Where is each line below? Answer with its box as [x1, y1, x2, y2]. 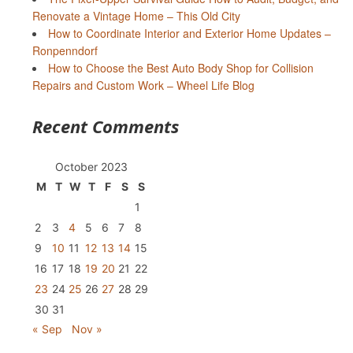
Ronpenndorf [32, 43, 98, 59]
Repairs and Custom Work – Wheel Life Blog [32, 77, 255, 94]
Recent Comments [32, 114, 179, 139]
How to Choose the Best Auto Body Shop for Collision [47, 60, 314, 76]
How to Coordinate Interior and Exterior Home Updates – [47, 25, 331, 42]
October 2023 [54, 160, 128, 174]
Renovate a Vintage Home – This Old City [32, 8, 240, 24]
